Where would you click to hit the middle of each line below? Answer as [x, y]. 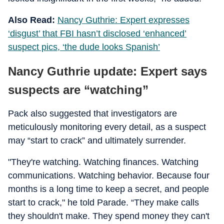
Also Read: [31, 20]
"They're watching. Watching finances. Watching [103, 162]
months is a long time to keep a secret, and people [108, 189]
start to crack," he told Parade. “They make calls [103, 202]
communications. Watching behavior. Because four [109, 175]
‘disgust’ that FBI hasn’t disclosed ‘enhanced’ [97, 33]
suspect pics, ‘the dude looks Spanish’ [84, 47]
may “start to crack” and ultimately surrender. [97, 140]
